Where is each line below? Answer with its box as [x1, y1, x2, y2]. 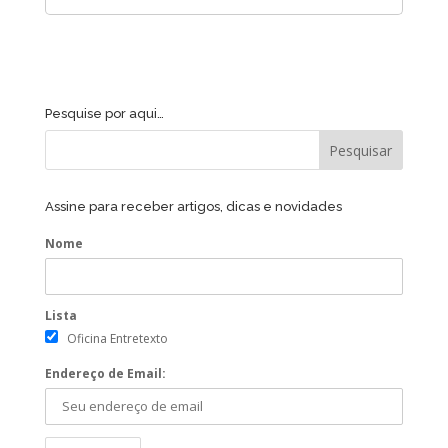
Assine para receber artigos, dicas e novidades [44, 198, 342, 214]
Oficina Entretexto [66, 329, 168, 347]
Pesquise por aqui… [44, 105, 164, 121]
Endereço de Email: [44, 364, 166, 382]
